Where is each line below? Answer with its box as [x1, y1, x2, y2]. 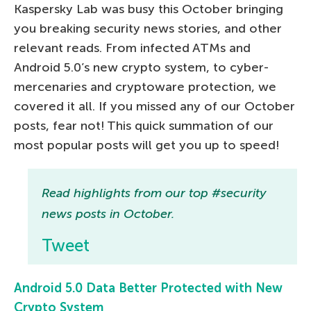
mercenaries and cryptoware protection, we [14, 78, 276, 94]
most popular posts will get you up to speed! [14, 137, 279, 153]
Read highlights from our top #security [42, 185, 267, 201]
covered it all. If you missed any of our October [14, 98, 295, 114]
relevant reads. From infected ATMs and [14, 40, 251, 56]
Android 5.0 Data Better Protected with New [14, 280, 283, 296]
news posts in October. [42, 205, 174, 221]
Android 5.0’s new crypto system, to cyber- [14, 59, 269, 75]
